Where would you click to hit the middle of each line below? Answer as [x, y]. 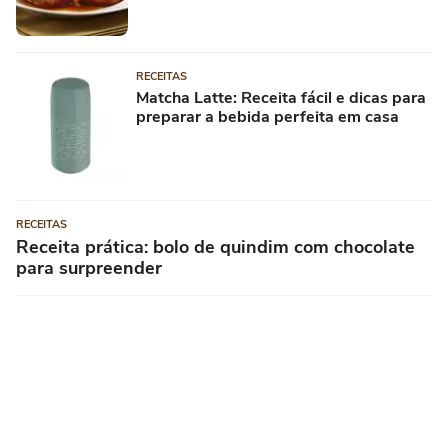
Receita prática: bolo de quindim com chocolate [215, 246]
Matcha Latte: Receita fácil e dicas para [281, 97]
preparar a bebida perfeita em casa [267, 116]
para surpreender [89, 267]
